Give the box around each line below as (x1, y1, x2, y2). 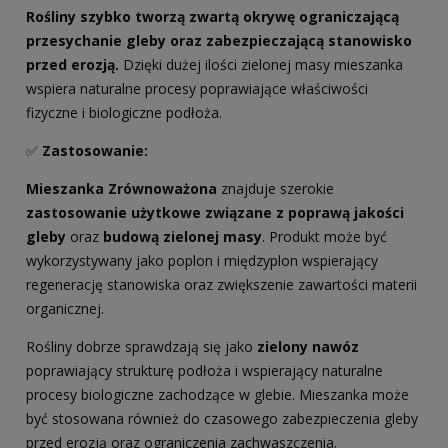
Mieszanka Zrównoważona (26, 179, 217, 199)
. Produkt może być (262, 227, 387, 247)
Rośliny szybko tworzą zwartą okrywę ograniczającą (26, 7, 399, 27)
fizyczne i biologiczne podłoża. (26, 103, 222, 123)
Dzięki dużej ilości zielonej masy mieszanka (119, 55, 403, 75)
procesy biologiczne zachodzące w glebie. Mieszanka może (26, 385, 409, 405)
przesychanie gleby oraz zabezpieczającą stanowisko (26, 31, 412, 51)
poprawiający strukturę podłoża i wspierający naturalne (26, 361, 383, 381)
